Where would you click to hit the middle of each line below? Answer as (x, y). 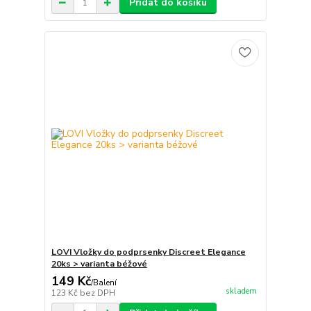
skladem (241, 292)
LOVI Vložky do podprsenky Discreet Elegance (148, 252)
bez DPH (97, 293)
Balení (104, 283)
